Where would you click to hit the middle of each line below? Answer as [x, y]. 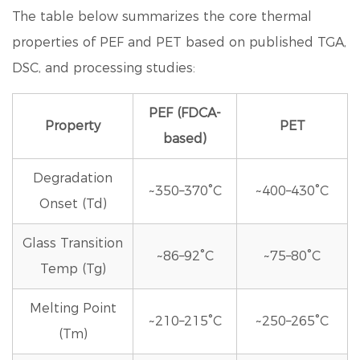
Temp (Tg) [73, 269]
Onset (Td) [73, 204]
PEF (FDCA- [185, 113]
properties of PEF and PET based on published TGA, [179, 42]
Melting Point [73, 308]
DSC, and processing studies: [104, 68]
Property [73, 126]
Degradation [73, 178]
